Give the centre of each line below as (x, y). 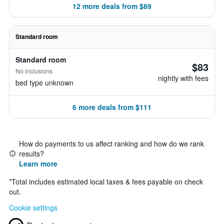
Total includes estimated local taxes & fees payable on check (107, 181)
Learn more (38, 163)
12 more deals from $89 (112, 6)
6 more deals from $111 (112, 107)
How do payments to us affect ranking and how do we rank (111, 143)
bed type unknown (44, 82)
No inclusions (34, 71)
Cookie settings (33, 207)
